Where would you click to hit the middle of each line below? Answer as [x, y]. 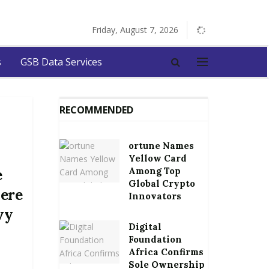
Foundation [155, 239]
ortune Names [161, 146]
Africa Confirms [166, 252]
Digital [145, 227]
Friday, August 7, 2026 [135, 30]
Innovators [155, 196]
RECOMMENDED [96, 110]
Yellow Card [157, 158]
